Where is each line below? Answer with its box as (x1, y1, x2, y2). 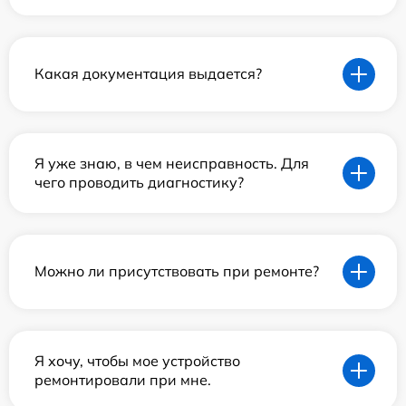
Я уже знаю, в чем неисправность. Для (34, 153, 309, 172)
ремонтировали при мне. (34, 370, 211, 389)
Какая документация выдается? (34, 64, 262, 83)
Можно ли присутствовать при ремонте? (34, 262, 319, 281)
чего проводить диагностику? (34, 172, 244, 191)
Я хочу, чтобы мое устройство (34, 351, 240, 370)
